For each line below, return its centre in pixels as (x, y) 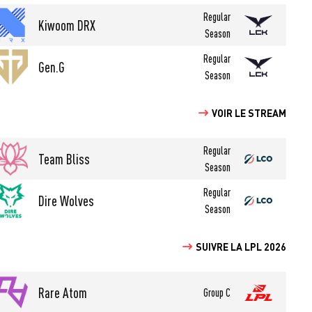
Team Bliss (64, 159)
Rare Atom (63, 292)
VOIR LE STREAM (249, 112)
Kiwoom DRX (67, 25)
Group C (217, 292)
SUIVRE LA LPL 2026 (241, 246)
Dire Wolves (67, 201)
